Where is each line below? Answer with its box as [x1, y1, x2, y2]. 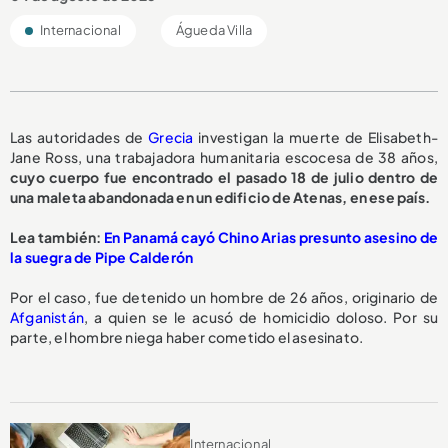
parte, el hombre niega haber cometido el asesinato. [10, 328, 364, 347]
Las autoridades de [10, 128, 149, 147]
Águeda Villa [175, 22, 253, 39]
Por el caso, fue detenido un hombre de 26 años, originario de [10, 288, 438, 307]
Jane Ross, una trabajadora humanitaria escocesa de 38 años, [10, 148, 438, 167]
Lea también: [10, 228, 105, 247]
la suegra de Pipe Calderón [10, 248, 194, 267]
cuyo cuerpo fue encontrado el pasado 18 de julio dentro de [10, 168, 438, 187]
